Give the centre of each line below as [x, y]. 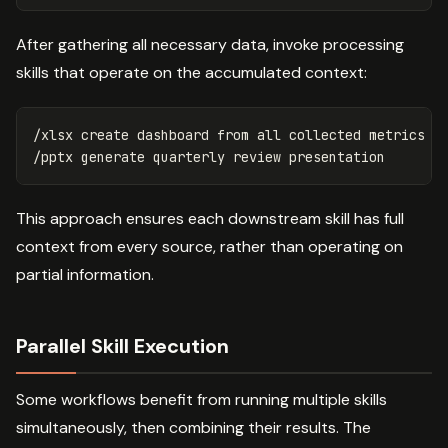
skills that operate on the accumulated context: [191, 73]
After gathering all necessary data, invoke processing [210, 45]
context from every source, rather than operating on [209, 247]
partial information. [85, 275]
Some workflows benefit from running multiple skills [201, 400]
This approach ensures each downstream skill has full [210, 219]
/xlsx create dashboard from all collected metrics [229, 135]
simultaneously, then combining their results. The [193, 428]
